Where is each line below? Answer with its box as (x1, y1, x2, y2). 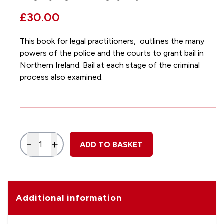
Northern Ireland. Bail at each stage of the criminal (20, 60, 200, 70)
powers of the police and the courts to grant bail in (20, 48, 204, 58)
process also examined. (20, 72, 103, 82)
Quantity (26, 133, 58, 143)
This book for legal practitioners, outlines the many (20, 36, 204, 46)
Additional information (16, 192, 122, 203)
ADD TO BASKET (80, 139, 143, 149)
